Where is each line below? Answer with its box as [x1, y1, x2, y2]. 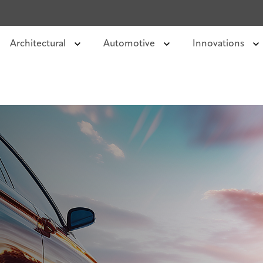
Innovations [192, 39, 247, 49]
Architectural [9, 39, 68, 49]
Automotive [103, 39, 157, 49]
